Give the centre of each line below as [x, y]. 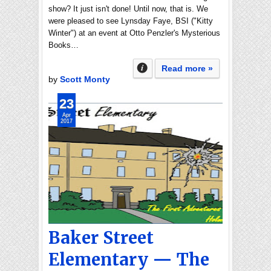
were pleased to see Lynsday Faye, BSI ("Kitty [131, 21]
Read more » [187, 68]
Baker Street [101, 238]
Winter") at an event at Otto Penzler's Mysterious [134, 33]
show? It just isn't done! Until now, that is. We [128, 9]
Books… [64, 45]
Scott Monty [85, 79]
